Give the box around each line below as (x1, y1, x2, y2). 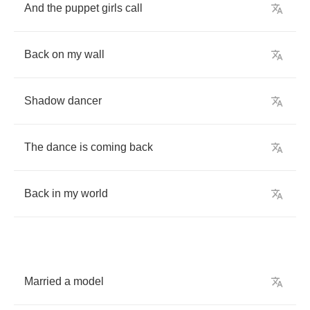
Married (24, 275, 62, 287)
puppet (65, 2, 99, 14)
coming (91, 141, 127, 153)
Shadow (24, 95, 65, 107)
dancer (68, 95, 102, 107)
